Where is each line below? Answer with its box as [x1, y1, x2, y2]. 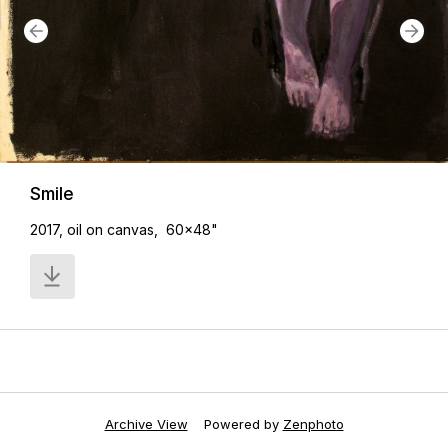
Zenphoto [282, 416, 344, 432]
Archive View [104, 416, 188, 432]
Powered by [203, 416, 283, 432]
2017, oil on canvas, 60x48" [30, 221, 218, 239]
